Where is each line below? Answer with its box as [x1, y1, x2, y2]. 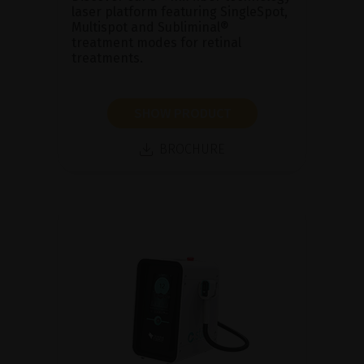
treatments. [71, 50, 143, 66]
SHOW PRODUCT [133, 105, 231, 121]
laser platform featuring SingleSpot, [71, 3, 288, 19]
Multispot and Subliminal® [71, 19, 229, 35]
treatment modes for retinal [71, 34, 241, 50]
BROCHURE [159, 141, 224, 157]
